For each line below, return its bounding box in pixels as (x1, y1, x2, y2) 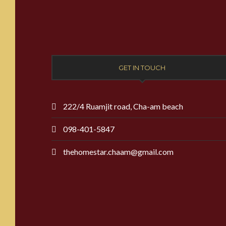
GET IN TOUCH (119, 63, 166, 72)
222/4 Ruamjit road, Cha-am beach (62, 101, 183, 111)
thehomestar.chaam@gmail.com (63, 146, 174, 156)
